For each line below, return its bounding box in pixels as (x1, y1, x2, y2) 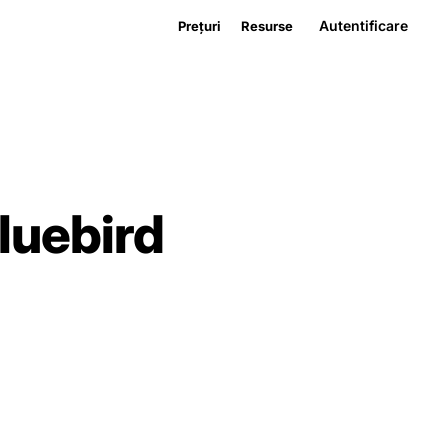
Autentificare (319, 17, 408, 34)
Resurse (241, 17, 293, 34)
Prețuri (178, 17, 221, 34)
